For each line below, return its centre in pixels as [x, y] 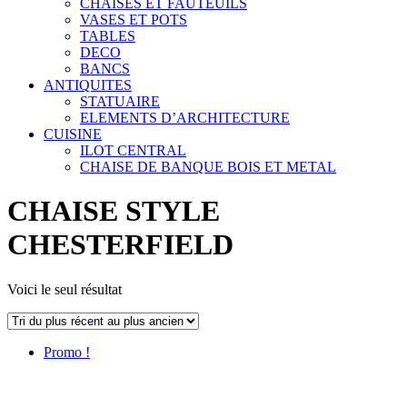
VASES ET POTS [134, 20]
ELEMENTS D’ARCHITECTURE [185, 118]
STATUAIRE [120, 102]
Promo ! [67, 352]
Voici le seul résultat [65, 289]
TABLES [108, 36]
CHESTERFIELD [120, 245]
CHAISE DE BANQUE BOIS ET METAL [208, 167]
